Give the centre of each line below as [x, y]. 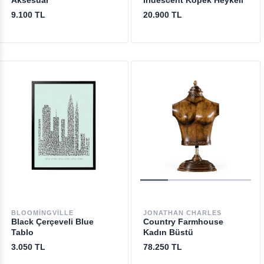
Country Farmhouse [183, 222]
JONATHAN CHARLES [182, 213]
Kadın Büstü [168, 232]
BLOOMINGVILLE [42, 213]
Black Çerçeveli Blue [52, 222]
